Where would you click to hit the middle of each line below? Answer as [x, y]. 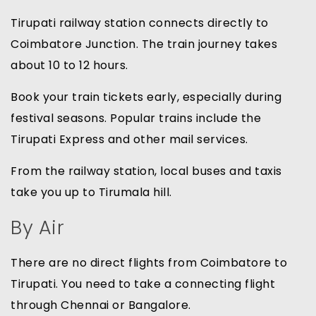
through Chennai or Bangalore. [101, 305]
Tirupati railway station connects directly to [140, 23]
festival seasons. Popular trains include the [136, 119]
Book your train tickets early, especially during [146, 97]
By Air [37, 228]
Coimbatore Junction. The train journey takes [144, 44]
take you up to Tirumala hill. [91, 193]
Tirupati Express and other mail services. [129, 140]
